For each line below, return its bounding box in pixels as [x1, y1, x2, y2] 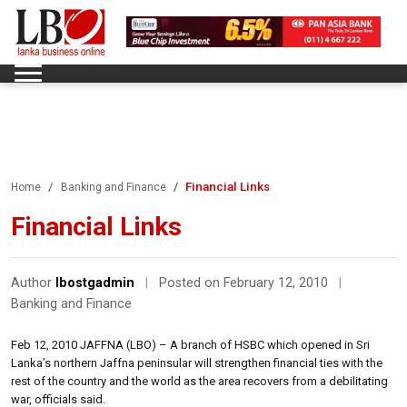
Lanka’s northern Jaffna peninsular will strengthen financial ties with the [11, 355, 382, 370]
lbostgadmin [55, 274, 134, 291]
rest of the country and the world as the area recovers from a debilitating [11, 373, 388, 388]
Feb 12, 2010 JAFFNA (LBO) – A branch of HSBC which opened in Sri [11, 337, 370, 352]
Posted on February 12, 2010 [159, 274, 332, 291]
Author [11, 274, 55, 291]
